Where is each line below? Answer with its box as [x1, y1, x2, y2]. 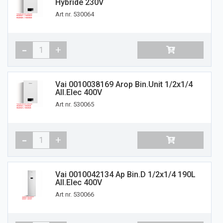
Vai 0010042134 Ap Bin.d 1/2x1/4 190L [55, 170, 196, 180]
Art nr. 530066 [55, 191, 94, 199]
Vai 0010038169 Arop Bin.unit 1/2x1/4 [55, 80, 193, 90]
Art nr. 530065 [55, 101, 94, 109]
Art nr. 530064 [55, 10, 94, 18]
